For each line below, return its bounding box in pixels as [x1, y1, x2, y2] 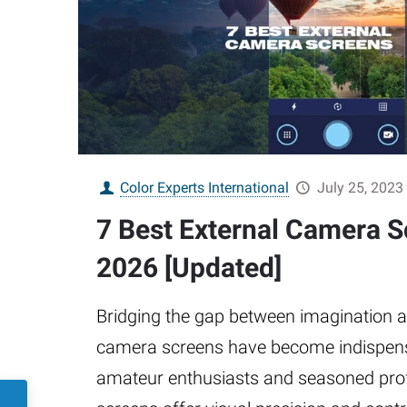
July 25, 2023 [316, 178, 403, 196]
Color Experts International [120, 178, 290, 196]
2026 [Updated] [95, 251, 282, 283]
